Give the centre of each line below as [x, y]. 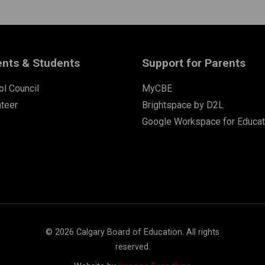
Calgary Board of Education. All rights [147, 232]
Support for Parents [193, 63]
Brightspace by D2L [182, 105]
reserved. [132, 247]
